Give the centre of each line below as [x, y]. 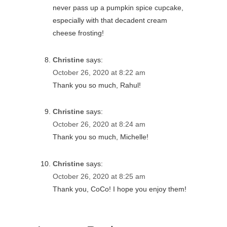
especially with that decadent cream [110, 21]
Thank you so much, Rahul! [97, 85]
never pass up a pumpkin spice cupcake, [118, 8]
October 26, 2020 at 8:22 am [99, 72]
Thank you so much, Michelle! [101, 137]
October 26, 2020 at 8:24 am [99, 124]
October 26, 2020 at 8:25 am [99, 176]
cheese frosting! [78, 33]
